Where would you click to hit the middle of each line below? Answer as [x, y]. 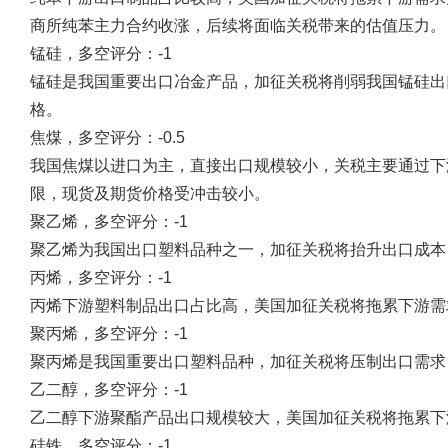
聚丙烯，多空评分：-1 [109, 333]
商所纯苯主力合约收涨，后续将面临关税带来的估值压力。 [238, 25]
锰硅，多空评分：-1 [101, 53]
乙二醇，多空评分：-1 [109, 389]
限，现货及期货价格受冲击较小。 [150, 193]
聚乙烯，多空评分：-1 [109, 221]
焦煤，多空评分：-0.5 [107, 137]
